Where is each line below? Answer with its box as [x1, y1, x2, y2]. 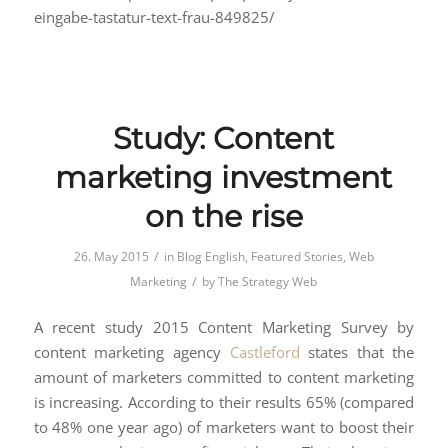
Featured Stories [250, 248, 343, 266]
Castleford [229, 341, 300, 362]
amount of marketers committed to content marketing [33, 366, 415, 387]
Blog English [176, 248, 245, 266]
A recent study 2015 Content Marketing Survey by [33, 316, 415, 337]
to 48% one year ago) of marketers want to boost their [33, 416, 415, 437]
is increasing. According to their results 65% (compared [33, 391, 415, 412]
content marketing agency [33, 341, 230, 362]
